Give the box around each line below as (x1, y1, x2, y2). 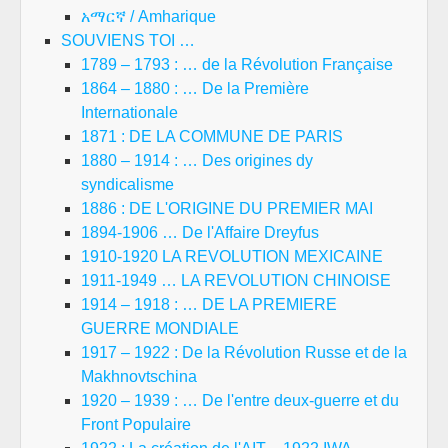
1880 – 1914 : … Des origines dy (81, 152, 313, 169)
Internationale (81, 104, 178, 121)
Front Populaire (81, 416, 191, 433)
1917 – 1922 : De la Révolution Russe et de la (81, 344, 407, 361)
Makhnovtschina (81, 368, 197, 385)
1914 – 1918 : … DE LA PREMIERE (81, 296, 337, 313)
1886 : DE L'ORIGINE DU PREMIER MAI (81, 200, 373, 217)
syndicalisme (81, 176, 174, 193)
